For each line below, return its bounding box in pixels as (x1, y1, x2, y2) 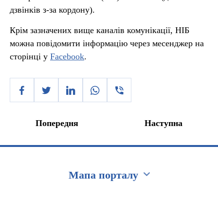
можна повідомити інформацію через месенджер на (10, 38, 204, 48)
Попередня (36, 118, 78, 128)
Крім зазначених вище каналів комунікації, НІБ (10, 25, 189, 35)
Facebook (50, 52, 84, 61)
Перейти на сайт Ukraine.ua (6, 195, 109, 204)
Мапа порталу (69, 169, 138, 181)
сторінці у (10, 52, 50, 61)
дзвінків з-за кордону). (10, 5, 97, 15)
